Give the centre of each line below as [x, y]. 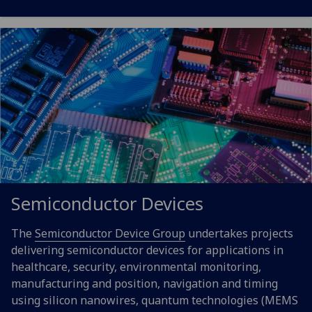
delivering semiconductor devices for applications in [147, 250]
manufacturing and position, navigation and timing [145, 284]
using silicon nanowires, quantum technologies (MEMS [155, 301]
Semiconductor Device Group [110, 234]
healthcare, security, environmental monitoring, [136, 267]
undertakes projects [239, 234]
